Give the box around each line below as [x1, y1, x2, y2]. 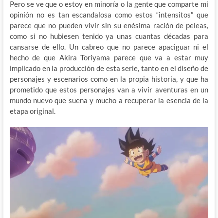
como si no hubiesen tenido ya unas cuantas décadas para [9, 31, 209, 40]
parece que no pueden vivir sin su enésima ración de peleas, [9, 20, 209, 30]
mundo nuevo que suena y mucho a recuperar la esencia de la [9, 95, 209, 105]
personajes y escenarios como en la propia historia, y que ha [9, 74, 209, 83]
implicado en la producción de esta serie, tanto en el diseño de [9, 63, 209, 73]
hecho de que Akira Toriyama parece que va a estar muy [9, 53, 209, 62]
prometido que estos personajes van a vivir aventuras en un [9, 85, 209, 94]
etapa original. [9, 106, 55, 115]
